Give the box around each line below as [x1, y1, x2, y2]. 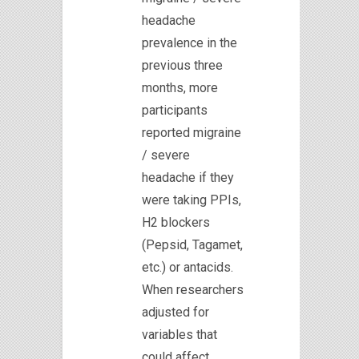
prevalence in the [142, 34, 237, 50]
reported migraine [142, 124, 241, 140]
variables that [142, 326, 217, 342]
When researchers [142, 281, 244, 297]
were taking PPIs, [142, 192, 241, 208]
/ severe [142, 147, 190, 163]
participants [142, 102, 208, 118]
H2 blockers [142, 214, 210, 230]
